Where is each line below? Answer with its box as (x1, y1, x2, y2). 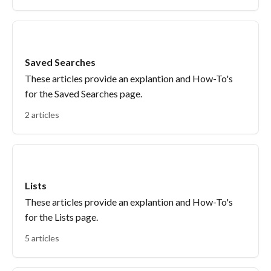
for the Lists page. (25, 211, 98, 223)
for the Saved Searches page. (25, 88, 142, 99)
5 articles (25, 233, 59, 243)
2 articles (25, 109, 59, 120)
